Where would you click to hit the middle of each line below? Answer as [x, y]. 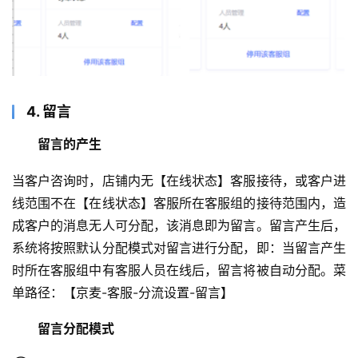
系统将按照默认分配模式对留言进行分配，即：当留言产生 [179, 248]
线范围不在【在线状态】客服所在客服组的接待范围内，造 [179, 203]
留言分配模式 [76, 328]
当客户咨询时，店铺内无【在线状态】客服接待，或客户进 [179, 181]
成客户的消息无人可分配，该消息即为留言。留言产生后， [179, 225]
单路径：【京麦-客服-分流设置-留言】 [123, 292]
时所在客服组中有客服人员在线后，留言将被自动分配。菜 [179, 270]
